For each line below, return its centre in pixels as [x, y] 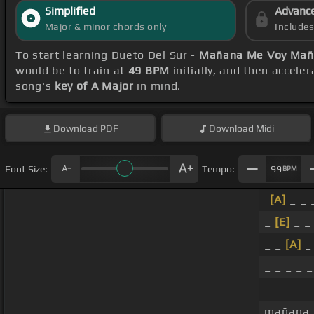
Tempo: [218, 169]
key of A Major [94, 86]
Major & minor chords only [105, 27]
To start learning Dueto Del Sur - [107, 55]
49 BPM [149, 71]
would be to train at [72, 71]
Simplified [70, 11]
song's [35, 86]
